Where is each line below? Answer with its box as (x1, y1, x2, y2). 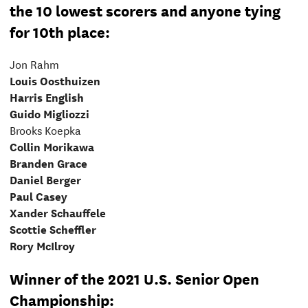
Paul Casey (9, 186, 67, 204)
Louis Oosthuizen (9, 71, 100, 89)
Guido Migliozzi (9, 104, 89, 122)
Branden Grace (9, 153, 87, 171)
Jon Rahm (9, 54, 59, 72)
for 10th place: (9, 20, 110, 42)
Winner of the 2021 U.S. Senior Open (9, 267, 259, 289)
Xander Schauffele (9, 203, 106, 221)
